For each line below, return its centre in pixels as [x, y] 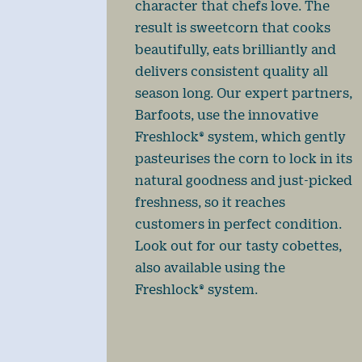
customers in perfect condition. [238, 223]
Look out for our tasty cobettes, [238, 245]
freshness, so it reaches [210, 201]
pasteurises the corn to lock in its [244, 158]
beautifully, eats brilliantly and [236, 48]
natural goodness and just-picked [244, 179]
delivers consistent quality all [232, 70]
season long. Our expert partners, [244, 92]
